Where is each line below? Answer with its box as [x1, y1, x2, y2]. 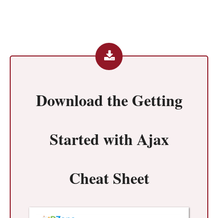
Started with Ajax [49, 127, 169, 150]
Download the [36, 88, 132, 111]
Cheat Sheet [69, 166, 149, 189]
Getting [131, 88, 182, 111]
